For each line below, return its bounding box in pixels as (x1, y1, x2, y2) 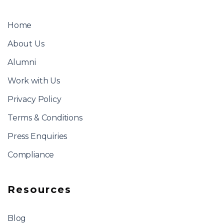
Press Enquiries (7, 131, 67, 141)
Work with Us (7, 75, 60, 85)
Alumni (7, 57, 36, 67)
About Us (7, 38, 44, 48)
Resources (7, 183, 71, 195)
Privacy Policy (7, 94, 61, 104)
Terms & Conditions (7, 112, 82, 122)
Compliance (7, 149, 54, 159)
